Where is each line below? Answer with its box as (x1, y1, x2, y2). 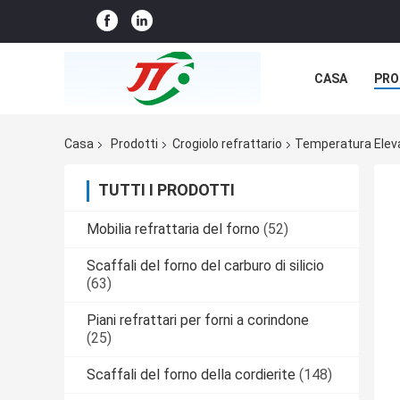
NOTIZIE (314, 112, 362, 126)
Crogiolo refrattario (172, 137, 282, 152)
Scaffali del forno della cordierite (87, 366, 296, 384)
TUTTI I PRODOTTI (98, 180, 235, 200)
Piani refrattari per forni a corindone (87, 312, 309, 329)
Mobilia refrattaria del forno (87, 221, 260, 238)
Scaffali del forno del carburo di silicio (87, 257, 324, 275)
